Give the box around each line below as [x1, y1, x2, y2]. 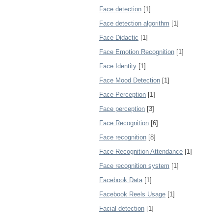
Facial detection [99, 205, 144, 212]
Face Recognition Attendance [99, 148, 183, 155]
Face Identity [99, 62, 137, 70]
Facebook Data [99, 176, 142, 184]
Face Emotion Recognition [99, 48, 174, 55]
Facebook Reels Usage [99, 191, 165, 198]
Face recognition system [99, 162, 169, 169]
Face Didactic [99, 34, 138, 41]
